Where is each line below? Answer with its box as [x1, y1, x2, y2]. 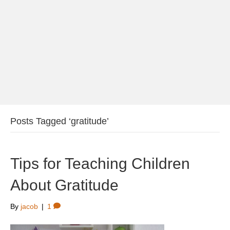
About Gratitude [10, 177, 119, 194]
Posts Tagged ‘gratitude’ [10, 116, 109, 127]
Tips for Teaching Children [10, 155, 190, 172]
